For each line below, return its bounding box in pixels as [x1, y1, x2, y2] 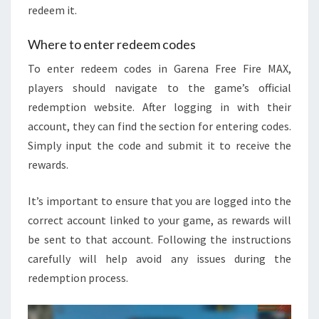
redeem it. [28, 2, 77, 17]
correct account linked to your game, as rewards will [28, 212, 291, 227]
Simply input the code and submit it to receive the [28, 137, 291, 152]
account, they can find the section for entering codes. [28, 118, 291, 133]
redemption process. [28, 270, 128, 285]
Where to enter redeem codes [28, 36, 196, 52]
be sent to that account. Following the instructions [28, 231, 291, 246]
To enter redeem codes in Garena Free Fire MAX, [28, 61, 291, 75]
